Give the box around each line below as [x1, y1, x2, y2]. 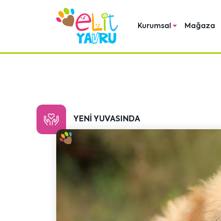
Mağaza [184, 23, 215, 30]
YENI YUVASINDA [74, 115, 140, 123]
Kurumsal [138, 23, 173, 30]
